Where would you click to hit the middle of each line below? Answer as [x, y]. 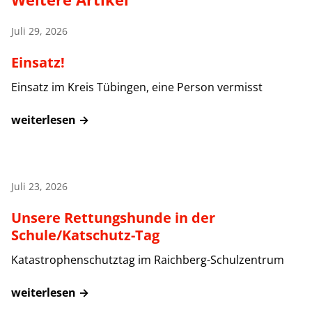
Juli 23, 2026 [39, 187]
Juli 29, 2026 [39, 31]
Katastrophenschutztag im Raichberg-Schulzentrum [148, 260]
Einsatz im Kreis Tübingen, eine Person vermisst [137, 87]
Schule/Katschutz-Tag [85, 235]
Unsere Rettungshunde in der [113, 218]
